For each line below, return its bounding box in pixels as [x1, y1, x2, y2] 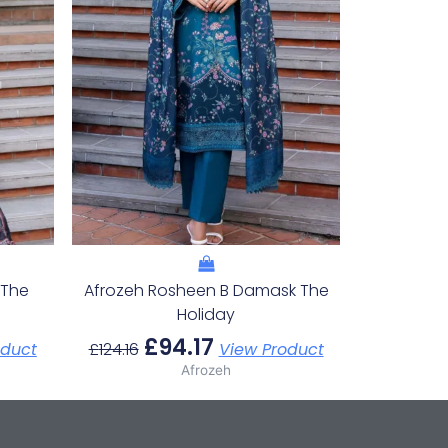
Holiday [177, 302, 236, 326]
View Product [218, 337, 324, 361]
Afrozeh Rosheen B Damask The [83, 278, 329, 302]
